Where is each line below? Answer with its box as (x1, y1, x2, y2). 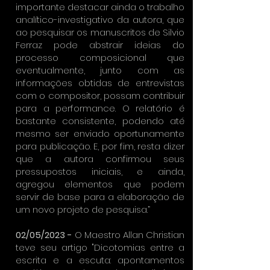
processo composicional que (16, 51, 184, 64)
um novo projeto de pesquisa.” (16, 203, 150, 216)
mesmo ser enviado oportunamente (16, 127, 184, 140)
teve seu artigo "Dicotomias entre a (16, 241, 184, 254)
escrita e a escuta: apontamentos (16, 254, 184, 266)
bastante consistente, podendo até (16, 115, 184, 127)
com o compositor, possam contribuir (16, 89, 184, 102)
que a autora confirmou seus (16, 152, 184, 165)
